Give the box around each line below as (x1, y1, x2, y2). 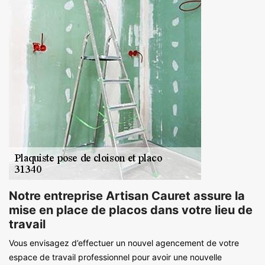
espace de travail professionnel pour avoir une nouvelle (9, 251, 222, 262)
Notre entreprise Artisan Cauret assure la (9, 188, 245, 203)
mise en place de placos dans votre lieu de (9, 202, 253, 217)
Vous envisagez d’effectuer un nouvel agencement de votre (9, 237, 239, 248)
